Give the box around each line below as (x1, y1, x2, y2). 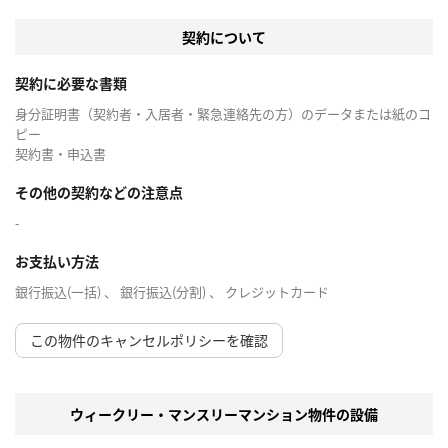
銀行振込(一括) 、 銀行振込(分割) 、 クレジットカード (15, 282, 329, 302)
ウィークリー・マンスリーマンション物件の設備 (70, 404, 378, 425)
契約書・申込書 (15, 144, 106, 164)
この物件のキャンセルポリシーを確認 (30, 330, 268, 351)
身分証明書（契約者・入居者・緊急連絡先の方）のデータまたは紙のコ (15, 104, 431, 124)
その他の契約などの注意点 (15, 182, 183, 203)
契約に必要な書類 (15, 73, 127, 94)
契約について (182, 27, 266, 48)
